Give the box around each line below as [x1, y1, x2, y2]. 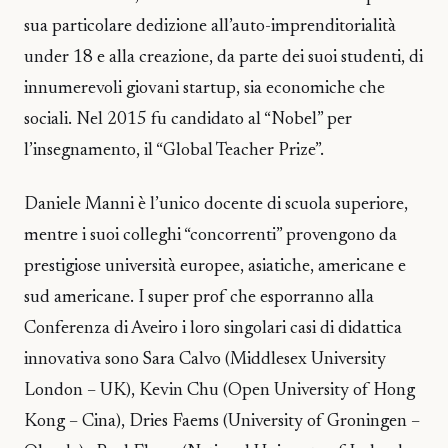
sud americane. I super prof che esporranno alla [24, 289, 374, 308]
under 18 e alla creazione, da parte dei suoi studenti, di [24, 49, 423, 67]
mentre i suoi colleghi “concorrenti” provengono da [24, 227, 397, 246]
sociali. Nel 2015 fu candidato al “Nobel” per [24, 111, 352, 129]
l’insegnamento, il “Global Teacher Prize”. [24, 142, 324, 160]
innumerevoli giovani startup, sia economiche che [24, 80, 385, 98]
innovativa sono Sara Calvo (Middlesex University [24, 351, 386, 370]
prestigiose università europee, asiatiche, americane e [24, 258, 406, 277]
